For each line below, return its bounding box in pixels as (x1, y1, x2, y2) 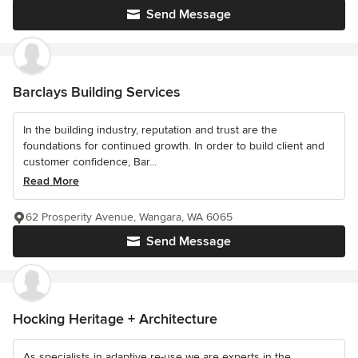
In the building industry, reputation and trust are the (23, 123, 277, 137)
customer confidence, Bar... (23, 155, 157, 169)
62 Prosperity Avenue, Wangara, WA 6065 (26, 210, 233, 225)
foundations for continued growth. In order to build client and (23, 139, 324, 153)
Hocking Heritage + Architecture (13, 310, 217, 328)
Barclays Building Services (13, 83, 180, 101)
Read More (23, 174, 79, 189)
